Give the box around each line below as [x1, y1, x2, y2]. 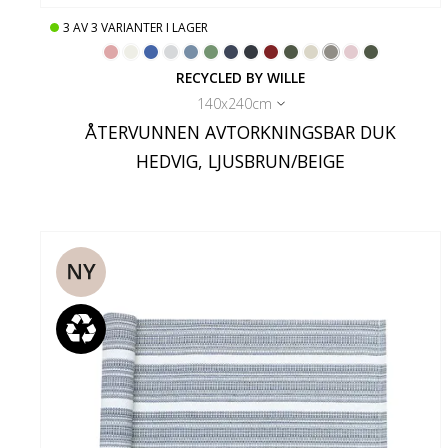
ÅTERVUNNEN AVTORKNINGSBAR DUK [85, 119, 397, 144]
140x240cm [196, 93, 272, 113]
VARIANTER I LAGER [101, 18, 208, 36]
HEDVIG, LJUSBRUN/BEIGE [136, 148, 346, 173]
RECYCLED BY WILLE [176, 67, 306, 87]
